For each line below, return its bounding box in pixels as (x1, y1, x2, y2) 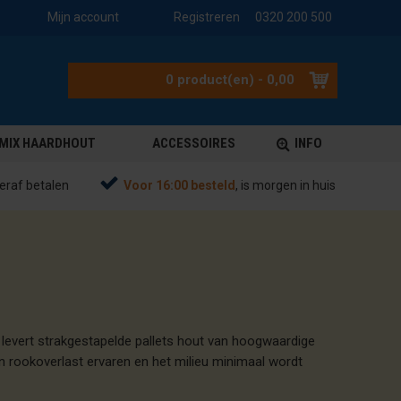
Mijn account (47, 10, 119, 24)
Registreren (174, 10, 240, 24)
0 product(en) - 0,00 (166, 72, 295, 88)
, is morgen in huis (235, 178, 336, 192)
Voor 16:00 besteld (124, 178, 235, 192)
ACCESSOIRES (151, 135, 235, 151)
